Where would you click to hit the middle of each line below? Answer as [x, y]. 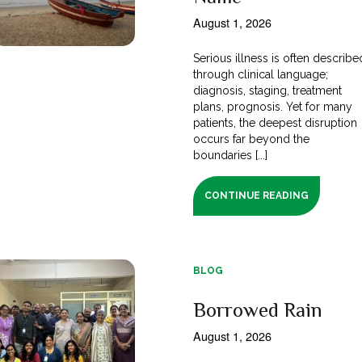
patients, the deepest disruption [275, 122]
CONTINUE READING [257, 195]
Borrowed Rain [257, 309]
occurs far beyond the [251, 139]
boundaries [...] [230, 155]
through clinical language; [261, 74]
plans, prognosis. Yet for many [273, 106]
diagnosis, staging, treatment [267, 90]
